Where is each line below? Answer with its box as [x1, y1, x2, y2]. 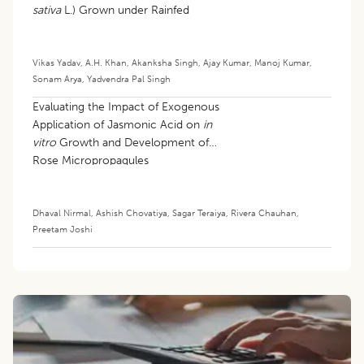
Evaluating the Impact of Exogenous [32, 99, 219, 114]
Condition [32, 20, 84, 35]
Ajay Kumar [203, 56, 249, 68]
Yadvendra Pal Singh [87, 72, 171, 84]
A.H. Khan [85, 56, 127, 68]
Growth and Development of [56, 135, 209, 149]
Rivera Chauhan [231, 206, 297, 219]
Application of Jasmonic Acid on [32, 117, 203, 132]
